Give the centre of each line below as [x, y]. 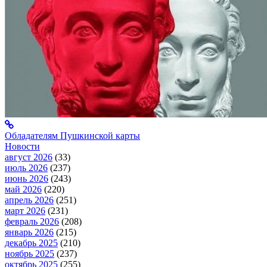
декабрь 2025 [31, 243]
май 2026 [23, 190]
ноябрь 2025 [30, 254]
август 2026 [29, 157]
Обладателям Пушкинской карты [72, 136]
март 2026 [25, 211]
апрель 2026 [29, 200]
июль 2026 [26, 168]
